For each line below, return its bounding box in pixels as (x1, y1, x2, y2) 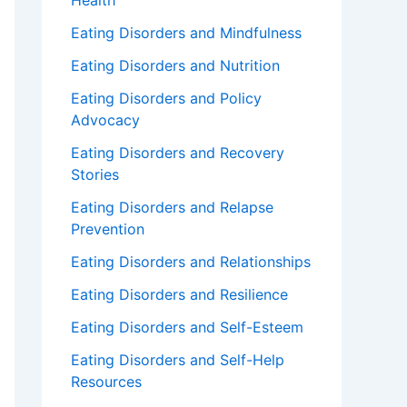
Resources (71, 372, 142, 392)
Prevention (71, 220, 144, 239)
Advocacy (71, 111, 140, 130)
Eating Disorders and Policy (71, 89, 262, 108)
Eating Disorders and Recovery (71, 144, 284, 163)
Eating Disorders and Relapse (71, 198, 273, 217)
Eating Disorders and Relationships (71, 253, 311, 272)
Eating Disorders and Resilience (71, 285, 288, 304)
